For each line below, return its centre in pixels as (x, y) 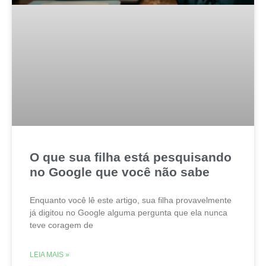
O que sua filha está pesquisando (131, 157)
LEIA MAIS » (50, 255)
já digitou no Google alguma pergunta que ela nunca (129, 213)
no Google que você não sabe (120, 172)
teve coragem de (61, 225)
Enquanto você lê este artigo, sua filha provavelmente (131, 200)
